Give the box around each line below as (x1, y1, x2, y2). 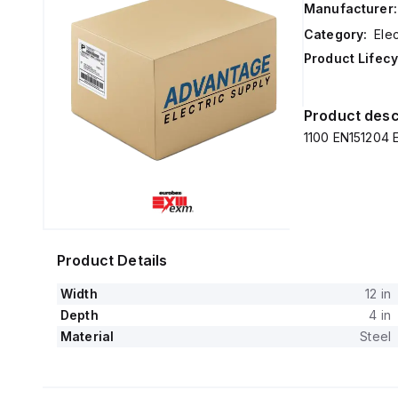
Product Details (57, 251, 168, 269)
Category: (303, 27, 368, 42)
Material (60, 329, 115, 344)
